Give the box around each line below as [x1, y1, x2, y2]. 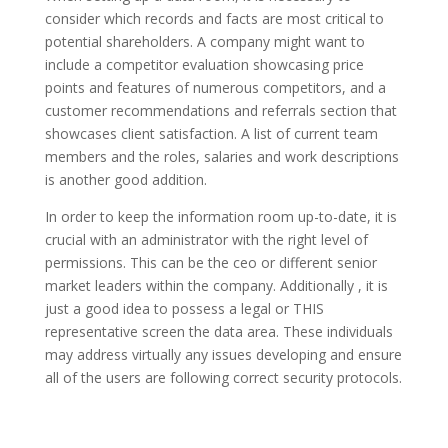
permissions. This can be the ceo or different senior [44, 253, 377, 272]
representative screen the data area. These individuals [44, 322, 393, 341]
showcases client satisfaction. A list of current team [44, 124, 378, 143]
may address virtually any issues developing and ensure [44, 345, 402, 364]
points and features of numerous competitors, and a [44, 78, 386, 97]
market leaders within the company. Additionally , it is [44, 276, 388, 295]
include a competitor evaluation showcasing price [44, 55, 364, 74]
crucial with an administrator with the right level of [44, 230, 368, 249]
